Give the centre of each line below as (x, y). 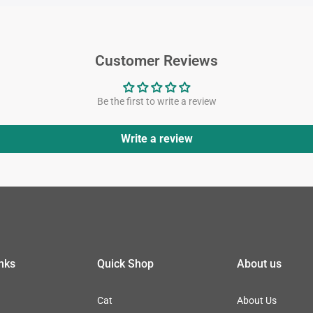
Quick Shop (125, 264)
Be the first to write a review (156, 101)
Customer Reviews (156, 61)
